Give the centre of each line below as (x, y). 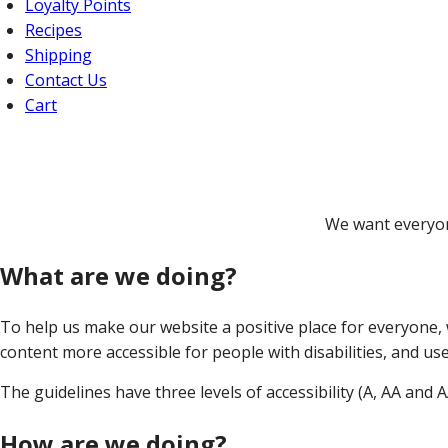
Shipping (58, 55)
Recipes (53, 30)
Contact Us (66, 80)
